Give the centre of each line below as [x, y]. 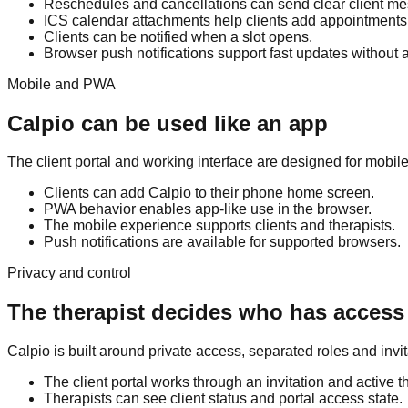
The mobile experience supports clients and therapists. [219, 226]
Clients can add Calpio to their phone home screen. [209, 193]
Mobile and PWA [61, 84]
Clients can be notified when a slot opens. [178, 36]
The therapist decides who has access [206, 312]
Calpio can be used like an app [168, 123]
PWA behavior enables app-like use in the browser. [208, 209]
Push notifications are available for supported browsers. [222, 242]
